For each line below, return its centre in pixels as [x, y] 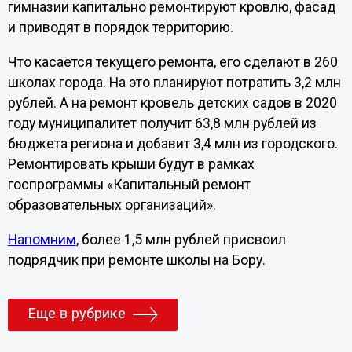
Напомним [42, 239]
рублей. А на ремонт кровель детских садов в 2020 [172, 103]
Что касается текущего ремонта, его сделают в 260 [172, 62]
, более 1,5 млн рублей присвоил [181, 239]
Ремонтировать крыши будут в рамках [131, 164]
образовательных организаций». [112, 205]
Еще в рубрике [76, 313]
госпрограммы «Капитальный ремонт [129, 184]
